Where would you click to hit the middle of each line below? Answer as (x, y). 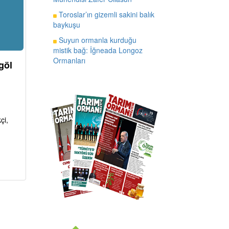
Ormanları (69, 60)
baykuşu (66, 24)
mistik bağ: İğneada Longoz (98, 50)
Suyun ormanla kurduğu (96, 40)
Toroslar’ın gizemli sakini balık (105, 14)
